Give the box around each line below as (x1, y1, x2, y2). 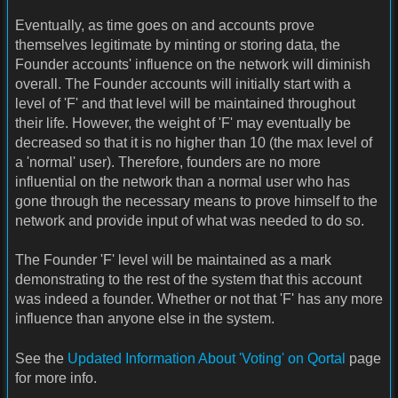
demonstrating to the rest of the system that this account (15, 272, 362, 288)
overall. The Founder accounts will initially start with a (15, 76, 351, 92)
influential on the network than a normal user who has (15, 173, 350, 189)
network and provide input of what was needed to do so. (15, 212, 364, 228)
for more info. (15, 370, 97, 386)
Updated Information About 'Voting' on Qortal (68, 350, 346, 366)
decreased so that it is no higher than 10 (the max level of (15, 134, 372, 150)
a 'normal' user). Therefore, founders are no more (15, 154, 321, 170)
